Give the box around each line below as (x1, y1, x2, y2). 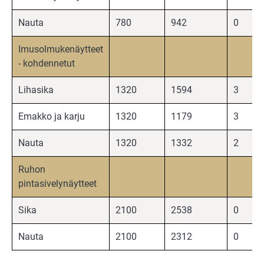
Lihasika (18, 84, 54, 96)
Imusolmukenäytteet (18, 44, 103, 55)
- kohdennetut (18, 58, 75, 70)
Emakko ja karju (18, 111, 85, 123)
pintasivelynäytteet (18, 178, 97, 190)
